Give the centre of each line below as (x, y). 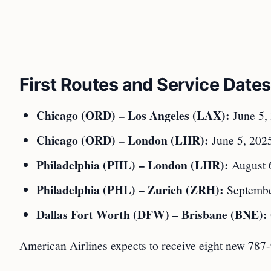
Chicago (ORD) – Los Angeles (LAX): (133, 115)
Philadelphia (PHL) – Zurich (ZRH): (130, 190)
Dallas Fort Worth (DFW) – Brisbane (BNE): (152, 214)
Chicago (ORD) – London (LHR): (122, 140)
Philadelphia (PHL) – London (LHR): (132, 165)
